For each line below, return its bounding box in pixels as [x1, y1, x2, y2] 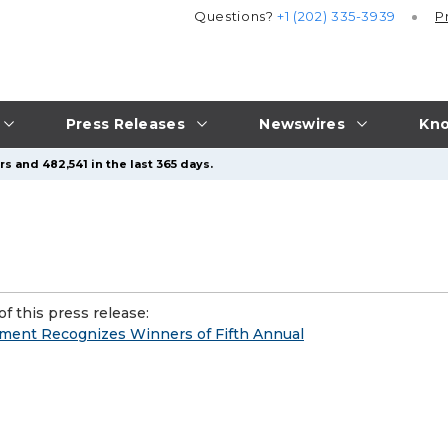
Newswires [259, 114, 345, 133]
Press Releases [65, 114, 185, 133]
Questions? [194, 8, 278, 25]
